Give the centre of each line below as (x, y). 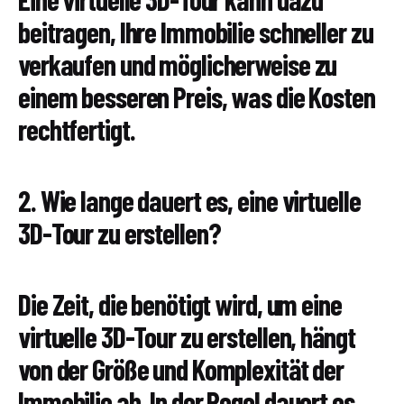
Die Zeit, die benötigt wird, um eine (180, 304)
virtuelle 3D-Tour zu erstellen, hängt (187, 337)
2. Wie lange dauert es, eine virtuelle (189, 201)
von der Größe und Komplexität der (181, 369)
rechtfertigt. (77, 129)
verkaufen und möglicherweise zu (178, 64)
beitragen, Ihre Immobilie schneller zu (196, 32)
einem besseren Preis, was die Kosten (197, 97)
